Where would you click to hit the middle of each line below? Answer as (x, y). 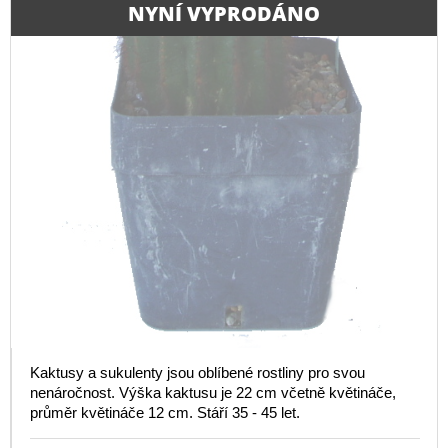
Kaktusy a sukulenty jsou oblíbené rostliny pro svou (197, 373)
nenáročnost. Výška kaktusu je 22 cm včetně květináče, (213, 393)
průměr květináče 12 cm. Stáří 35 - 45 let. (165, 413)
